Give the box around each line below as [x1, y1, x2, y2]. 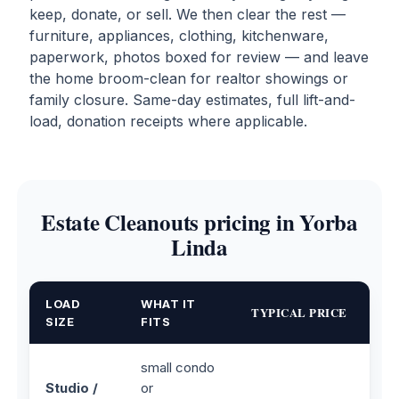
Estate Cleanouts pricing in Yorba [41, 205, 358, 239]
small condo [141, 358, 215, 376]
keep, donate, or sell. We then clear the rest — [29, 4, 346, 23]
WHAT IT [141, 296, 196, 311]
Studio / [45, 379, 98, 396]
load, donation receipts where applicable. [29, 111, 307, 130]
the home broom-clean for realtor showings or [29, 69, 348, 87]
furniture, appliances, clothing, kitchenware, [29, 26, 329, 45]
